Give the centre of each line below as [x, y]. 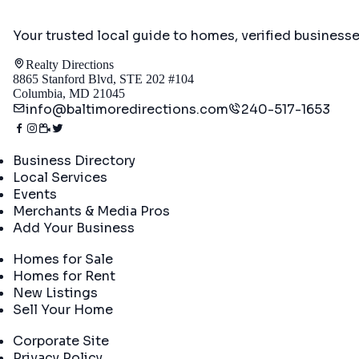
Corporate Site [61, 341]
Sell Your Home [63, 310]
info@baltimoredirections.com [127, 110]
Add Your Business [74, 228]
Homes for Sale [63, 260]
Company [40, 325]
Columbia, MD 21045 [69, 94]
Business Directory [74, 161]
